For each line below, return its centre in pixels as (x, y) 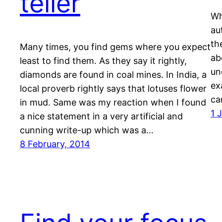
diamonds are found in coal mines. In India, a (113, 74)
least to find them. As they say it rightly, (103, 60)
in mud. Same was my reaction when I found (113, 102)
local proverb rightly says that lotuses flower (113, 88)
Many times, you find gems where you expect (115, 47)
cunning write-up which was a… (87, 130)
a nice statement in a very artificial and (101, 116)
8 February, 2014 (55, 144)
